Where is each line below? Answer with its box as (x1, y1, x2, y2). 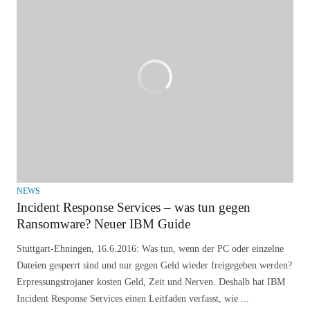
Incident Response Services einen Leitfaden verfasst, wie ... (17, 293, 249, 304)
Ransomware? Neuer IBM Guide (17, 217, 190, 232)
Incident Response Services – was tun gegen (17, 200, 250, 215)
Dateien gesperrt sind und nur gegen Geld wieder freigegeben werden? (17, 260, 292, 271)
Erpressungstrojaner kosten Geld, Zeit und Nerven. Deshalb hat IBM (17, 277, 285, 288)
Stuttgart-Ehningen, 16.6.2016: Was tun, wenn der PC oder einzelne (17, 244, 284, 255)
